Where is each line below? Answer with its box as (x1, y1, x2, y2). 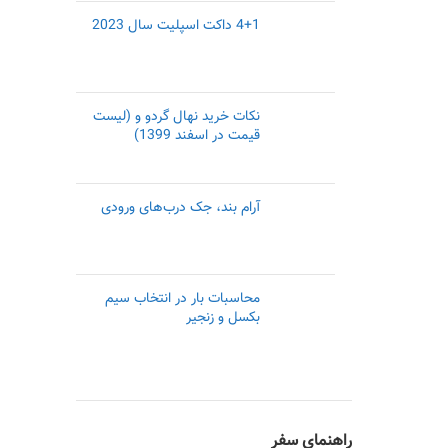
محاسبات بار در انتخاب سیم (104, 288, 260, 310)
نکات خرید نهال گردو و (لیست (92, 106, 260, 128)
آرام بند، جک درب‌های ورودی (100, 197, 260, 219)
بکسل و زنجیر (185, 307, 260, 329)
